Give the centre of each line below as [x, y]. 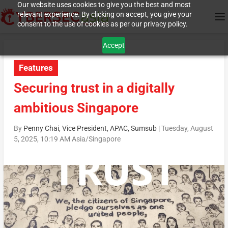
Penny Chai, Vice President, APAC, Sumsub [90, 129]
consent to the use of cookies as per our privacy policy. [102, 24]
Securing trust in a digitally [94, 88]
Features [36, 68]
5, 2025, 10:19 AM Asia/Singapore [67, 139]
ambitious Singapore [76, 108]
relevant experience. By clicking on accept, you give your [104, 14]
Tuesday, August [187, 129]
